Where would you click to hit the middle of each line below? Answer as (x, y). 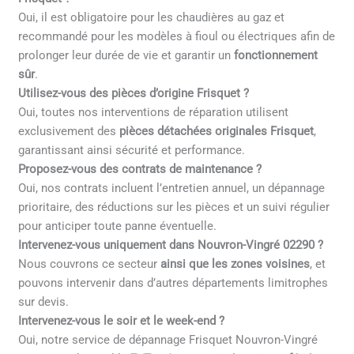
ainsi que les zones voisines (234, 264)
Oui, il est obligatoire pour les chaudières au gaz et (152, 18)
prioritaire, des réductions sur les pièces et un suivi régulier (174, 207)
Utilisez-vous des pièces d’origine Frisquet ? (134, 94)
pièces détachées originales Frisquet (217, 132)
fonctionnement (276, 56)
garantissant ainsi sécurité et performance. (132, 151)
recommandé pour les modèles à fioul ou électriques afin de (177, 37)
